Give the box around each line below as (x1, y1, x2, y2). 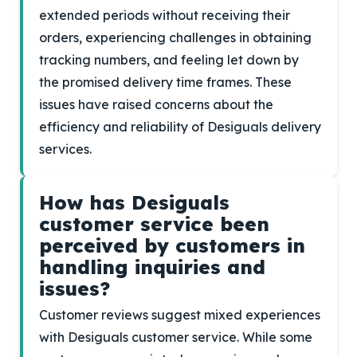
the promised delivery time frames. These (39, 74, 292, 90)
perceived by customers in (39, 233, 305, 257)
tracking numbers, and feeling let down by (39, 52, 299, 68)
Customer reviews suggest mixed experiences (39, 307, 320, 323)
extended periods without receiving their (39, 7, 290, 23)
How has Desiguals (39, 190, 229, 214)
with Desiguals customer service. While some (39, 329, 312, 345)
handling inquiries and (39, 255, 265, 279)
